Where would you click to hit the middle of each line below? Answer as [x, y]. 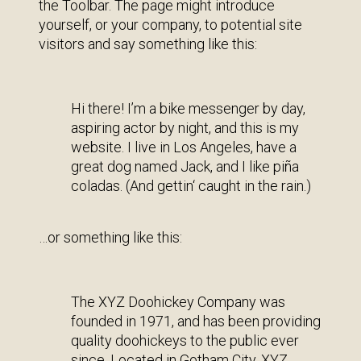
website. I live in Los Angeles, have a [184, 147]
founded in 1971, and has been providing [196, 321]
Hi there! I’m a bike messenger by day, [188, 108]
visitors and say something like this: [148, 44]
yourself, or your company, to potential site [170, 25]
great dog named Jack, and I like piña [185, 166]
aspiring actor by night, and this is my [185, 128]
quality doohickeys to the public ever [185, 340]
